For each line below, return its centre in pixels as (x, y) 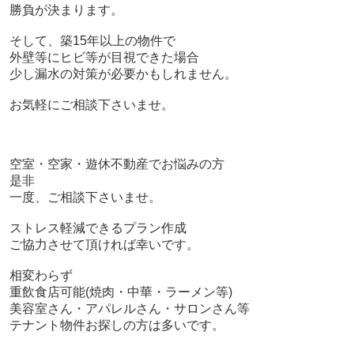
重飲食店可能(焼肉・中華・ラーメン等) (121, 292)
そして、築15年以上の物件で (92, 41)
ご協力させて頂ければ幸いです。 (104, 245)
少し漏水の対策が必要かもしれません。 (123, 74)
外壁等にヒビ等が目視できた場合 (104, 58)
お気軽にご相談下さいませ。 (91, 105)
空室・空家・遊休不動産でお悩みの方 (117, 164)
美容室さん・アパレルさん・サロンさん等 (129, 309)
